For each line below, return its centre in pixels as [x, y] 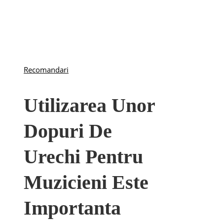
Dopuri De [68, 131]
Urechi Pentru [83, 157]
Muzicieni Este [86, 183]
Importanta [72, 208]
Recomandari [46, 70]
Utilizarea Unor [89, 106]
